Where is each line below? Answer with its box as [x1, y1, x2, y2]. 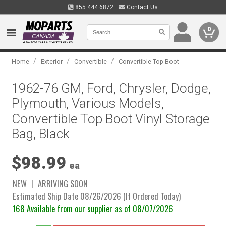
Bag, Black [12, 126, 70, 141]
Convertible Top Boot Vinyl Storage [12, 111, 210, 126]
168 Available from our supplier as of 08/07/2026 [13, 202, 174, 215]
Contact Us [125, 4, 158, 11]
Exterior [41, 58, 63, 65]
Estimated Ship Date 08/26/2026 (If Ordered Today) [13, 190, 181, 202]
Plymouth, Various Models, [12, 96, 164, 111]
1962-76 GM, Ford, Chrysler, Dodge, [12, 81, 211, 96]
